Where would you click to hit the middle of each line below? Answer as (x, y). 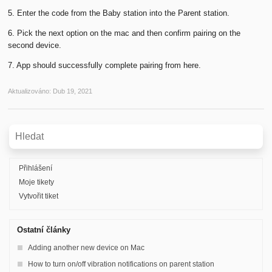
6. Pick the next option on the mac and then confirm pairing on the (124, 33)
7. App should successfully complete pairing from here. (105, 65)
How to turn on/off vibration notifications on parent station (121, 264)
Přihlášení (36, 168)
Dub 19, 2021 (73, 91)
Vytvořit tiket (39, 196)
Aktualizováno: (30, 91)
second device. (35, 45)
